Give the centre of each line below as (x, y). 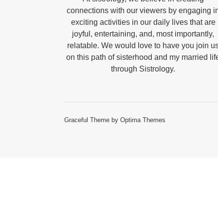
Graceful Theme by (92, 120)
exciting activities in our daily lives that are (143, 22)
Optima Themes (143, 120)
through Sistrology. (143, 69)
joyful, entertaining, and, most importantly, (143, 34)
